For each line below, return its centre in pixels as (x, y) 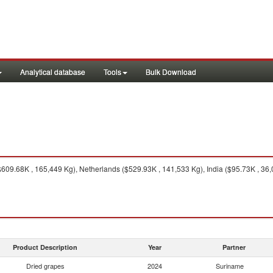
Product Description (45, 247)
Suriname (230, 266)
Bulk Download (171, 72)
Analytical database (53, 72)
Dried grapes (45, 266)
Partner (234, 247)
